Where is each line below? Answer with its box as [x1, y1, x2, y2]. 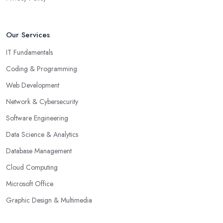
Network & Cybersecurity [6, 97, 78, 107]
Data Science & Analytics [6, 129, 78, 140]
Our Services [6, 29, 50, 41]
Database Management [6, 146, 72, 156]
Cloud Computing [6, 162, 58, 173]
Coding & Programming [6, 64, 77, 74]
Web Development [6, 80, 59, 91]
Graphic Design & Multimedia [6, 195, 92, 206]
